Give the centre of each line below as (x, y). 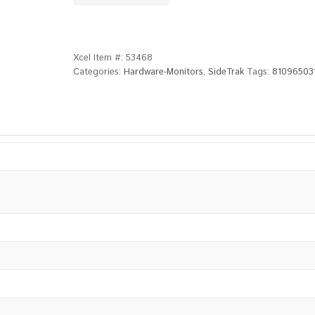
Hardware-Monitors (163, 72)
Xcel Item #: (99, 58)
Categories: (98, 72)
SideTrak (226, 72)
